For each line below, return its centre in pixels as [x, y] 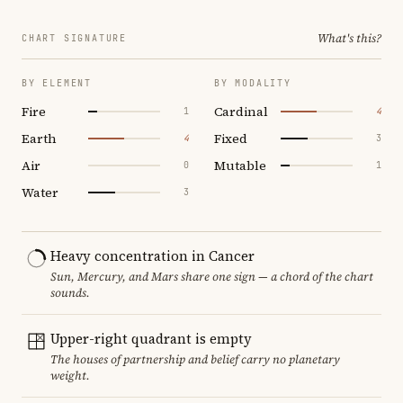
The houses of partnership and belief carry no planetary [195, 359]
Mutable [240, 165]
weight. [70, 375]
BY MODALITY [253, 83]
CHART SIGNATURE [74, 38]
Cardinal [241, 111]
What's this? [349, 38]
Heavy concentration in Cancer [152, 255]
